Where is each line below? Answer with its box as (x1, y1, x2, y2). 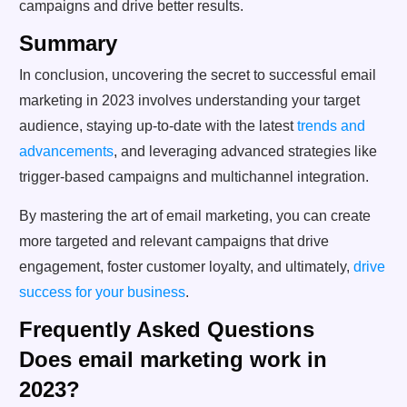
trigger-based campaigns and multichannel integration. (19, 168, 369, 184)
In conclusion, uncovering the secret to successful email (19, 66, 376, 83)
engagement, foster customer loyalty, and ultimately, (19, 258, 353, 274)
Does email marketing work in (19, 346, 327, 372)
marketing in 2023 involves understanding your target (19, 92, 360, 108)
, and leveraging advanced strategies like (114, 143, 377, 159)
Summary (19, 30, 117, 55)
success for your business (19, 283, 185, 300)
